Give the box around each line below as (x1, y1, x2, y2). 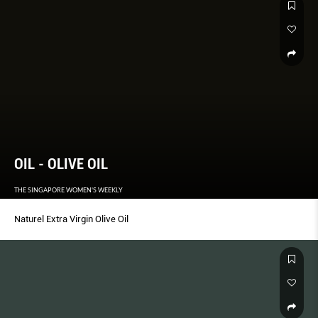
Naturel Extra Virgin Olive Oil (14, 214, 128, 224)
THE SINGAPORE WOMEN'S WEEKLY (14, 186, 123, 194)
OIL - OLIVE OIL (14, 155, 108, 172)
